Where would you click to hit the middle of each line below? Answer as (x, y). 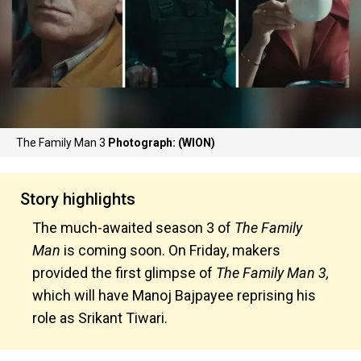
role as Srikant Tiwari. (102, 318)
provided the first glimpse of (124, 273)
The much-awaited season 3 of (132, 228)
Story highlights (78, 199)
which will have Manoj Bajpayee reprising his (174, 295)
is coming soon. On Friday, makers (170, 250)
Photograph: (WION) (162, 143)
